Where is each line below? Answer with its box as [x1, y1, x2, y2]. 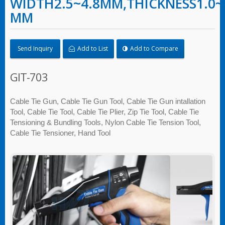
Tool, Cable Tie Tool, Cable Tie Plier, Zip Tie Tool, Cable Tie [10, 107, 199, 116]
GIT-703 [10, 69, 48, 84]
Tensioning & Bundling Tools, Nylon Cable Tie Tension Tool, [10, 118, 201, 127]
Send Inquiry [18, 44, 53, 53]
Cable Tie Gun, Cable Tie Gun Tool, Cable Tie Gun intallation [10, 97, 205, 105]
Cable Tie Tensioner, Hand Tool [10, 129, 110, 137]
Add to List [76, 44, 108, 53]
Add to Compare [129, 44, 178, 53]
